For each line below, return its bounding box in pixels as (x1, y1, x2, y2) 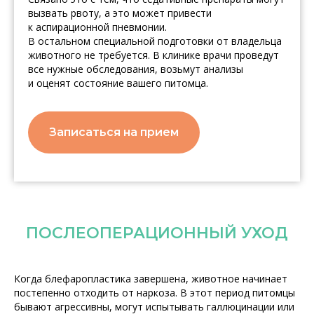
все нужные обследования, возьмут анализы (28, 62, 243, 76)
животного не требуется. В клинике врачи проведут (28, 48, 279, 62)
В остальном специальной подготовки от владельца (28, 34, 282, 48)
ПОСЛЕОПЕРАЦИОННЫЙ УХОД (26, 223, 288, 243)
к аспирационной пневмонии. (28, 20, 167, 34)
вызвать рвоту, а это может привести (28, 6, 212, 20)
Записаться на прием (49, 125, 179, 139)
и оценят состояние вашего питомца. (28, 76, 208, 90)
